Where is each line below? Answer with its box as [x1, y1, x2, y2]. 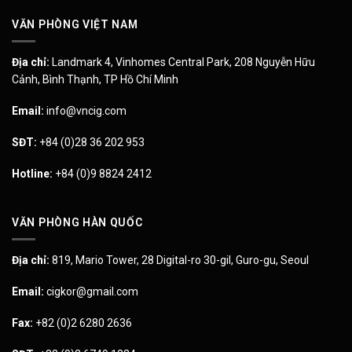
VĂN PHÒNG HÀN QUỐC [12, 215, 143, 229]
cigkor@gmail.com [44, 284, 138, 298]
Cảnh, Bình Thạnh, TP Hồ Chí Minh [12, 72, 178, 86]
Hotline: [12, 167, 53, 181]
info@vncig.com [44, 104, 126, 117]
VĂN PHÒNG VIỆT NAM [12, 17, 138, 31]
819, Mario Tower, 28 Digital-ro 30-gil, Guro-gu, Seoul [49, 253, 309, 266]
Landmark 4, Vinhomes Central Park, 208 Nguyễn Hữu [49, 55, 315, 68]
